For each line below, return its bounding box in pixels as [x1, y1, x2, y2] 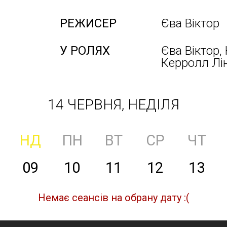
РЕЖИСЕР [60, 16, 117, 30]
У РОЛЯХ [60, 44, 110, 58]
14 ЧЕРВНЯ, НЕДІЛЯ [48, 96, 179, 113]
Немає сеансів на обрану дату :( [37, 192, 190, 204]
